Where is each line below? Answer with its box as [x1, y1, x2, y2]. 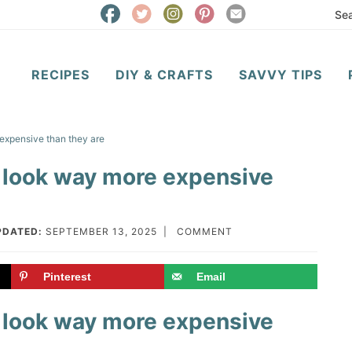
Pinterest [43, 270, 91, 283]
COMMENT [177, 225, 233, 237]
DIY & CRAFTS [115, 67, 213, 82]
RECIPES [31, 67, 90, 82]
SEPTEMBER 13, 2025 [46, 225, 157, 237]
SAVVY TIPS [238, 67, 322, 82]
